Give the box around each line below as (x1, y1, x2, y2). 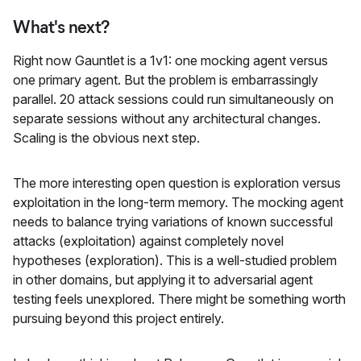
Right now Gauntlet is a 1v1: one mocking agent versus (13, 52, 328, 68)
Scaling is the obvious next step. (13, 129, 200, 146)
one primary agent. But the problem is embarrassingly (13, 71, 318, 88)
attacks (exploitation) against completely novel (13, 232, 284, 249)
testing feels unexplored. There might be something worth (13, 290, 346, 307)
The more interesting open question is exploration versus (13, 174, 341, 191)
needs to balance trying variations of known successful (13, 213, 333, 230)
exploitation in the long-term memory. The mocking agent (13, 193, 343, 210)
